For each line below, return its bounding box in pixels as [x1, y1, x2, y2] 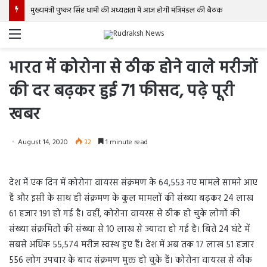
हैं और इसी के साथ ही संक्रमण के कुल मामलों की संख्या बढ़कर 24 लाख [9, 191, 253, 206]
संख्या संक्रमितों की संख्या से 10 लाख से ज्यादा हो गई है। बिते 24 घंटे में [9, 222, 250, 237]
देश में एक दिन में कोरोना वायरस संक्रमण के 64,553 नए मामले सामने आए [9, 176, 257, 190]
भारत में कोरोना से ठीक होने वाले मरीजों [9, 55, 257, 82]
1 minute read [104, 136, 148, 148]
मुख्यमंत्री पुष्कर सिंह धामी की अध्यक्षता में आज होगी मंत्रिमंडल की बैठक [30, 4, 223, 17]
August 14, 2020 [18, 136, 68, 148]
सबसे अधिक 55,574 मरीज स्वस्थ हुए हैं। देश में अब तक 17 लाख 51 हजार [9, 238, 254, 252]
